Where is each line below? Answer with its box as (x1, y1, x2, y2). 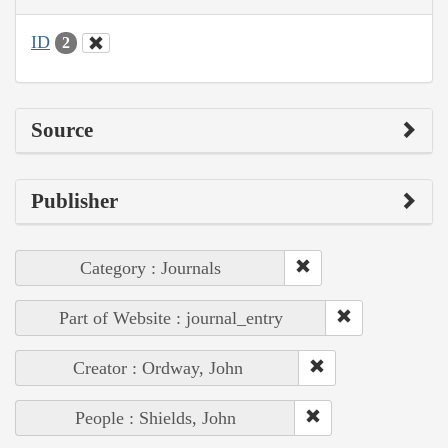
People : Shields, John (75, 408, 236, 429)
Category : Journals (80, 258, 221, 279)
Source (31, 118, 93, 143)
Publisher (31, 189, 118, 214)
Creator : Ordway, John (72, 358, 243, 379)
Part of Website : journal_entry (59, 308, 283, 329)
